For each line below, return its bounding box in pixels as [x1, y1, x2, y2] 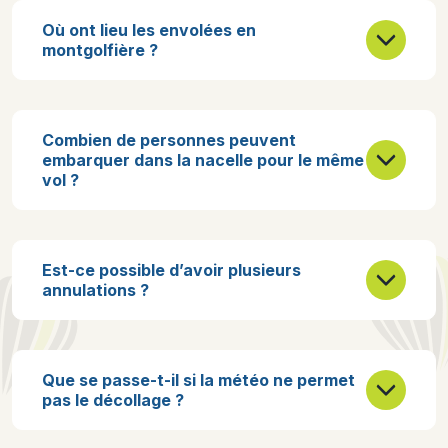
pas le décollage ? [42, 390, 184, 410]
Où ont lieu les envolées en [42, 20, 256, 40]
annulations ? [42, 280, 149, 300]
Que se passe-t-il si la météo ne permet [42, 370, 355, 390]
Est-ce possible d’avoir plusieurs [42, 260, 301, 280]
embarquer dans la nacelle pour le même [42, 150, 364, 170]
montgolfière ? [42, 40, 158, 60]
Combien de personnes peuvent [42, 130, 296, 150]
